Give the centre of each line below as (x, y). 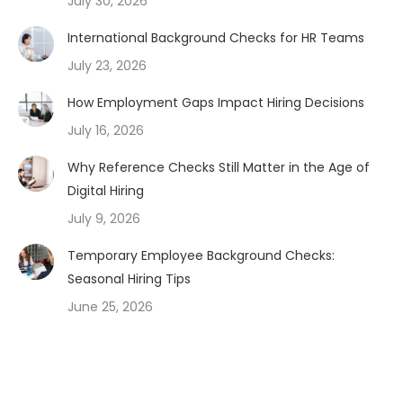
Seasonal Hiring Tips (129, 279)
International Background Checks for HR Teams (216, 38)
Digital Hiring (106, 191)
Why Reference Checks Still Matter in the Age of (219, 168)
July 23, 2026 (107, 66)
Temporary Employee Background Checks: (201, 256)
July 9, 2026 (104, 219)
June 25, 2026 (110, 307)
